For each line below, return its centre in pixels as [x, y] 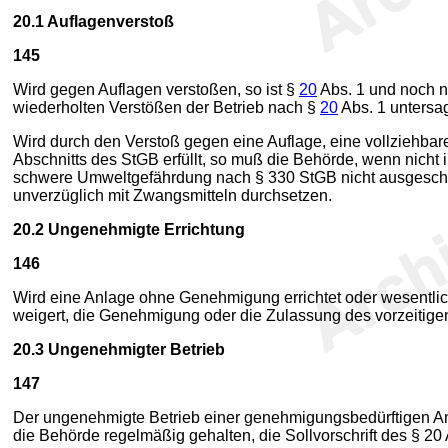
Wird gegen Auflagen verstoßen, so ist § [156, 89]
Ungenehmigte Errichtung [144, 229]
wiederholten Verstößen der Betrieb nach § [166, 107]
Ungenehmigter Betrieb [134, 349]
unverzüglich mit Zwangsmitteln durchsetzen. [172, 195]
